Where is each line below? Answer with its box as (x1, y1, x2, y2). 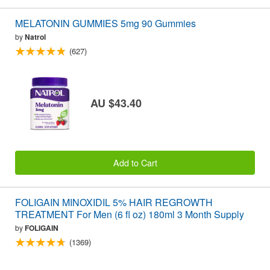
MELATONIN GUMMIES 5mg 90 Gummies (15, 16, 196, 30)
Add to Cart (113, 156, 157, 169)
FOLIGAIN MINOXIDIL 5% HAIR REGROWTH (15, 195, 213, 210)
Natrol (25, 31, 46, 42)
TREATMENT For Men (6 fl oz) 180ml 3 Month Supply (15, 207, 244, 222)
